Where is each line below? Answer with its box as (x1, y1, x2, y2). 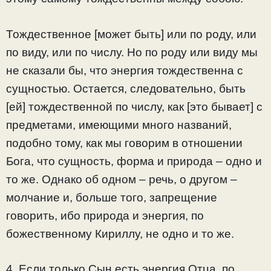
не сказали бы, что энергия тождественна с (6, 64, 243, 77)
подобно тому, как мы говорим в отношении (6, 136, 243, 149)
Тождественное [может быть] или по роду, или (6, 27, 256, 41)
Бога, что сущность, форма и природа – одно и (6, 154, 262, 168)
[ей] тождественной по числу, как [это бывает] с (6, 100, 263, 113)
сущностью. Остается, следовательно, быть (6, 82, 246, 95)
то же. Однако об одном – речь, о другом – (6, 172, 237, 186)
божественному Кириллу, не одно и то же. (6, 227, 234, 240)
